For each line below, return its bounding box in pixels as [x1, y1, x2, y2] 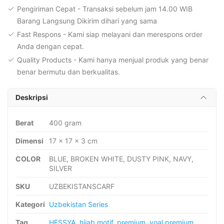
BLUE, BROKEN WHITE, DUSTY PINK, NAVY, [49, 154, 193, 163]
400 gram [49, 118, 81, 127]
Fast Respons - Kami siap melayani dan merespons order [17, 30, 202, 39]
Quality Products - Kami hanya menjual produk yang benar [17, 55, 208, 64]
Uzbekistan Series [49, 200, 108, 209]
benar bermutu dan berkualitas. [17, 67, 120, 76]
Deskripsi [15, 93, 48, 102]
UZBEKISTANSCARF [49, 182, 114, 191]
